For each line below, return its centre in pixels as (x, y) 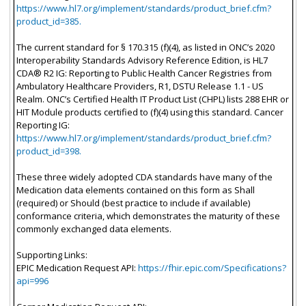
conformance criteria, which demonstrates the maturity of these (148, 215)
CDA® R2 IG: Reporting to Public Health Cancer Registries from (144, 73)
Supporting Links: (52, 254)
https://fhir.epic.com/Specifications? (212, 267)
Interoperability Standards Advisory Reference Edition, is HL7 (142, 60)
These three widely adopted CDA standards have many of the (144, 177)
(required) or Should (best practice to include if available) (133, 203)
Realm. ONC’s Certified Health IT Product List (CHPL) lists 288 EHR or (152, 99)
